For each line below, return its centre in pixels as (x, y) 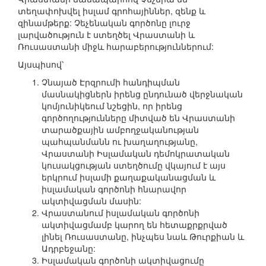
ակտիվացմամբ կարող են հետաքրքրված (134, 225)
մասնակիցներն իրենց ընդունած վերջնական (142, 94)
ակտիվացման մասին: (91, 201)
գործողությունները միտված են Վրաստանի (138, 118)
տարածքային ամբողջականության (120, 130)
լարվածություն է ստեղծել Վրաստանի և (106, 35)
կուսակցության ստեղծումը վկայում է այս (134, 165)
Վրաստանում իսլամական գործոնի (121, 213)
